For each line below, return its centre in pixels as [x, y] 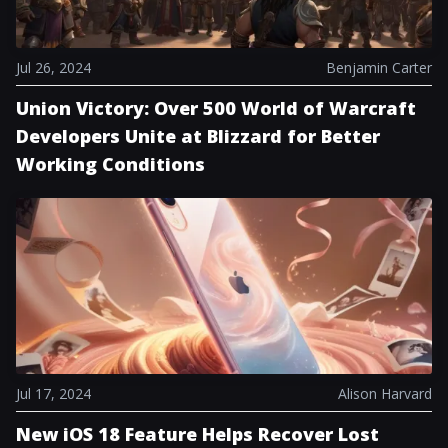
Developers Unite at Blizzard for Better [198, 136]
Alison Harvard [385, 393]
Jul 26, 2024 [53, 67]
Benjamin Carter [379, 67]
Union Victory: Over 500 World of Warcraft [216, 108]
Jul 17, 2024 [53, 393]
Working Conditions [110, 164]
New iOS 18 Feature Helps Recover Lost [197, 434]
